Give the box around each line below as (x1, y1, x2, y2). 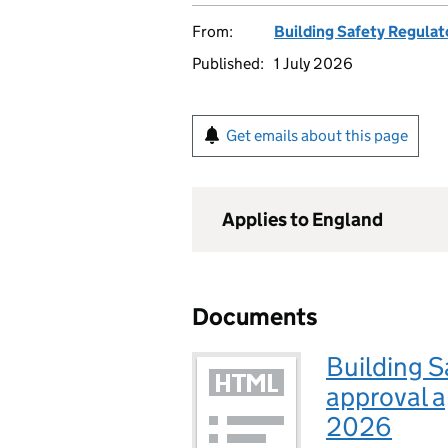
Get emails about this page (226, 126, 408, 145)
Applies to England (222, 208, 383, 231)
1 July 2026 (274, 54, 353, 73)
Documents (192, 302, 318, 331)
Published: (192, 54, 264, 73)
